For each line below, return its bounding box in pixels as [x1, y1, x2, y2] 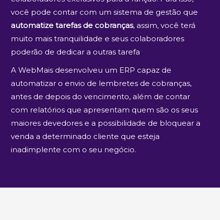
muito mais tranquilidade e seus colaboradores [11, 33, 185, 43]
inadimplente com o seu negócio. [11, 144, 137, 154]
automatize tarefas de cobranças [11, 20, 134, 30]
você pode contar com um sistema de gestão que [11, 7, 198, 17]
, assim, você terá [133, 20, 196, 30]
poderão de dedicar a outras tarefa [11, 47, 140, 56]
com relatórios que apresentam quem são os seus [11, 105, 198, 114]
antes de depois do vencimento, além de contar [11, 91, 191, 101]
